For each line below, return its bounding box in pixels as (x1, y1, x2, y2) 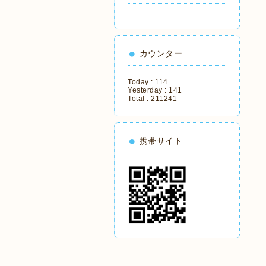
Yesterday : (128, 86, 169, 94)
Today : (128, 78, 155, 86)
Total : (128, 94, 151, 103)
